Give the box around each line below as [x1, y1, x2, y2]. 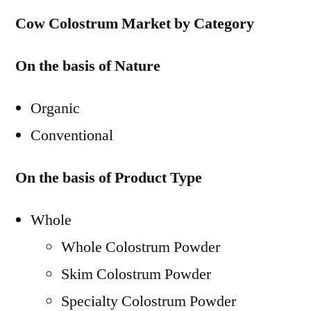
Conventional [31, 126, 113, 145]
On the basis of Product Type [15, 168, 202, 187]
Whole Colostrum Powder [61, 237, 220, 257]
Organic [31, 99, 80, 118]
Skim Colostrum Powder [61, 264, 211, 284]
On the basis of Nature [15, 56, 160, 76]
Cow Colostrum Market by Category [15, 14, 254, 33]
